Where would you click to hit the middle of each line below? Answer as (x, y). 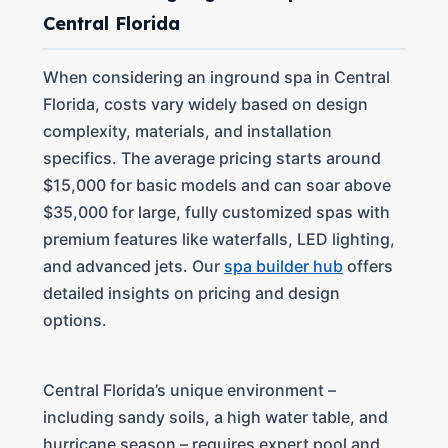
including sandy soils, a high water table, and (215, 417)
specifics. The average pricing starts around (211, 158)
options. (74, 320)
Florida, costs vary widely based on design (205, 104)
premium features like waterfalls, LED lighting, (218, 239)
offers (367, 266)
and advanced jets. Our (133, 266)
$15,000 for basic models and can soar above (216, 185)
